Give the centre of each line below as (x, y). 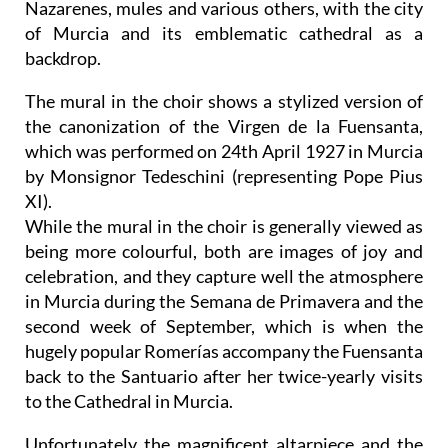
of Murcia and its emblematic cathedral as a (224, 32)
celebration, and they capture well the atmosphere (224, 275)
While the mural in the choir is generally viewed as (224, 225)
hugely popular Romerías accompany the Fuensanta (224, 350)
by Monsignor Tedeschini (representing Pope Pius (224, 175)
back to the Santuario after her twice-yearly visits (224, 375)
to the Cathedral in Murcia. (129, 400)
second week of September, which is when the (224, 325)
